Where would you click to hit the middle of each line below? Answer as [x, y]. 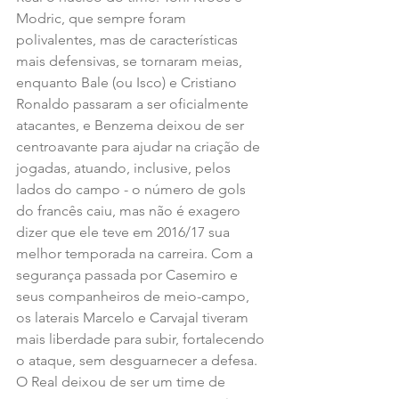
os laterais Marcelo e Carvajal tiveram [134, 317]
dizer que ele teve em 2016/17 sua [125, 232]
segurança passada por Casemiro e [129, 274]
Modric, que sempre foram [103, 18]
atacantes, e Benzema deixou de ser [132, 125]
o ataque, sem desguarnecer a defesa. [138, 360]
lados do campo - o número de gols [133, 189]
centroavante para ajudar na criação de [140, 146]
